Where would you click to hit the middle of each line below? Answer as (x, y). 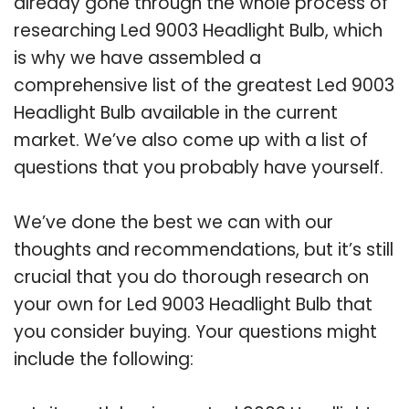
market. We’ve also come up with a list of (191, 140)
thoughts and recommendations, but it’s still (204, 249)
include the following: (104, 359)
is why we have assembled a (137, 58)
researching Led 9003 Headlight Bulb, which (198, 30)
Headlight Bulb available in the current (176, 112)
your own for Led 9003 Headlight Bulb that (193, 304)
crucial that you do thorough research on (191, 277)
